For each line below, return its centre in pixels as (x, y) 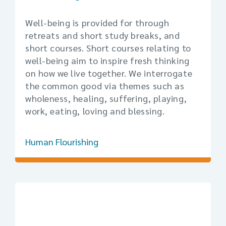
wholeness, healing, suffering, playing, (106, 98)
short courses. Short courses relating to (108, 48)
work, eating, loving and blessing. (95, 111)
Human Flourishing (62, 142)
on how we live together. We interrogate (109, 73)
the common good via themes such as (105, 86)
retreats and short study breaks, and (103, 35)
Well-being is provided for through (97, 22)
